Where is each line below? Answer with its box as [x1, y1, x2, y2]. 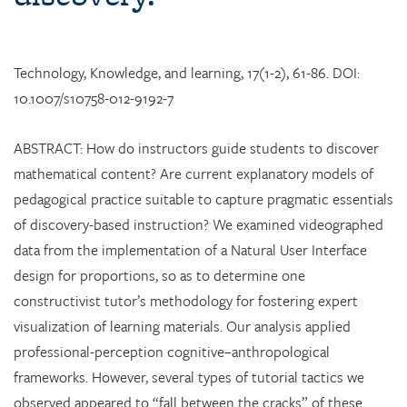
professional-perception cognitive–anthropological [14, 341, 330, 363]
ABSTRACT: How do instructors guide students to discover [14, 137, 379, 160]
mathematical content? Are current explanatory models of [14, 163, 373, 185]
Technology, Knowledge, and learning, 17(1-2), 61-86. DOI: [14, 61, 360, 84]
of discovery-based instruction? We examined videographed [14, 213, 383, 236]
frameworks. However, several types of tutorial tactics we [14, 366, 364, 389]
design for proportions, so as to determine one [14, 264, 305, 287]
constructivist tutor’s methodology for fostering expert [14, 290, 358, 313]
